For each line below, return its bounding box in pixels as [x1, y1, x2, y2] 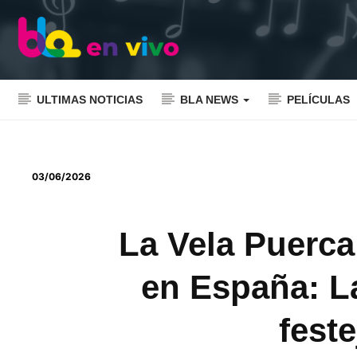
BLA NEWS [180, 93, 241, 106]
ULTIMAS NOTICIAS [37, 93, 143, 106]
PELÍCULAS [287, 93, 350, 106]
